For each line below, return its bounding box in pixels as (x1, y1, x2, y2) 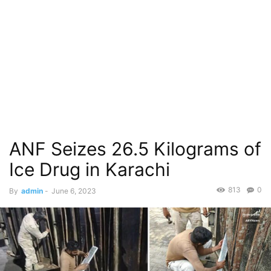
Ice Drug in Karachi (9, 158, 170, 180)
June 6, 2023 (51, 186, 96, 195)
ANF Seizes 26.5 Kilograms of (9, 138, 261, 160)
